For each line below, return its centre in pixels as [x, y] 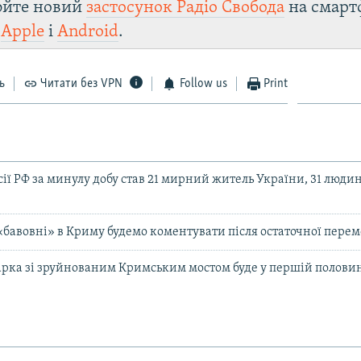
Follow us [203, 83]
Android [88, 31]
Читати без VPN [82, 83]
